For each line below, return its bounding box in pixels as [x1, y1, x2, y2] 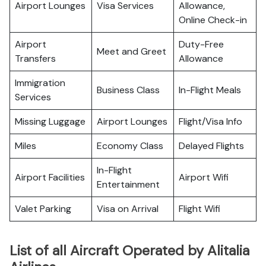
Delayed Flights [179, 140, 244, 152]
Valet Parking [15, 202, 71, 215]
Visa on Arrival [97, 202, 159, 215]
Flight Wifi [179, 202, 220, 215]
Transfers [15, 52, 56, 65]
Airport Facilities [15, 171, 85, 183]
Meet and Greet [97, 45, 166, 58]
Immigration [15, 77, 65, 89]
